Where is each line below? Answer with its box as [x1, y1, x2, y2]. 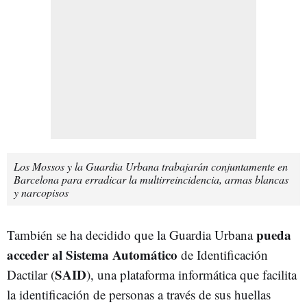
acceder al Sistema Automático [7, 245, 177, 264]
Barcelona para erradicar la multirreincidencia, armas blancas [14, 171, 288, 186]
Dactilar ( [7, 265, 55, 283]
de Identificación [177, 245, 268, 263]
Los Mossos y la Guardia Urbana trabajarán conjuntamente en [14, 158, 288, 173]
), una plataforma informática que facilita [86, 265, 297, 283]
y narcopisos [14, 184, 69, 199]
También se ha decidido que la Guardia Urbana [7, 225, 256, 243]
